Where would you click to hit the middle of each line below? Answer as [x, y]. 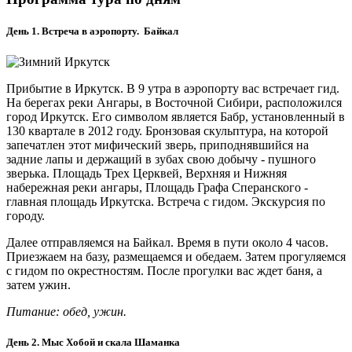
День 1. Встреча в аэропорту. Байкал [92, 31]
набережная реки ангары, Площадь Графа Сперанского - [157, 188]
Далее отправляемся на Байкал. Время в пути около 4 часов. [167, 243]
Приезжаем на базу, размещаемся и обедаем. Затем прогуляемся [176, 257]
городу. [26, 216]
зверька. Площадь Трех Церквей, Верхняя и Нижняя [147, 174]
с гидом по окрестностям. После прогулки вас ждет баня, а [164, 271]
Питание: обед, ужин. [66, 312]
